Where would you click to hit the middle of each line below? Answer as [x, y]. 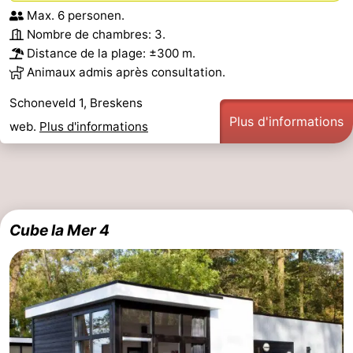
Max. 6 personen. [76, 16]
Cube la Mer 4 [59, 230]
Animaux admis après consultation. [126, 72]
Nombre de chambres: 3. [96, 35]
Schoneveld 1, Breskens [76, 103]
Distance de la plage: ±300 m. [111, 54]
